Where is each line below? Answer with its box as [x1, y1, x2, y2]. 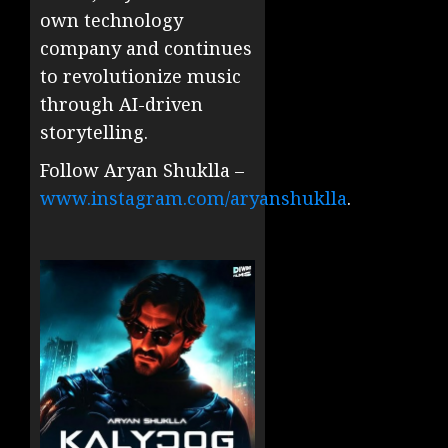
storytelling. [40, 120, 148, 145]
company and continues [40, 36, 252, 61]
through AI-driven [40, 92, 203, 117]
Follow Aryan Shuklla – [40, 158, 244, 183]
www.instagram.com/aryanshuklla [40, 186, 347, 211]
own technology [40, 8, 183, 33]
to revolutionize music [40, 64, 241, 89]
